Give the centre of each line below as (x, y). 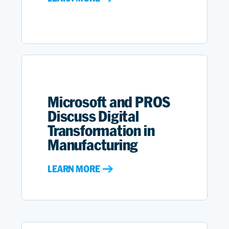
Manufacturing (93, 145)
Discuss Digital (93, 116)
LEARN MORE (74, 169)
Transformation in (101, 130)
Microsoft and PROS (109, 102)
